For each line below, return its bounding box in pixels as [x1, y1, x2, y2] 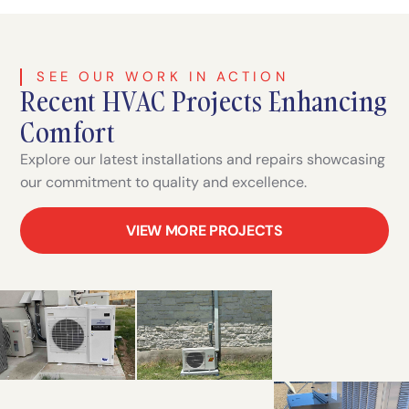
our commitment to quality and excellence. [20, 173, 308, 193]
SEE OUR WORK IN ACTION [37, 68, 288, 87]
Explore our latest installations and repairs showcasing [20, 150, 386, 170]
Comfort [20, 114, 116, 152]
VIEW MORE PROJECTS [126, 220, 283, 240]
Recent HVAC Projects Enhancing [20, 83, 388, 121]
